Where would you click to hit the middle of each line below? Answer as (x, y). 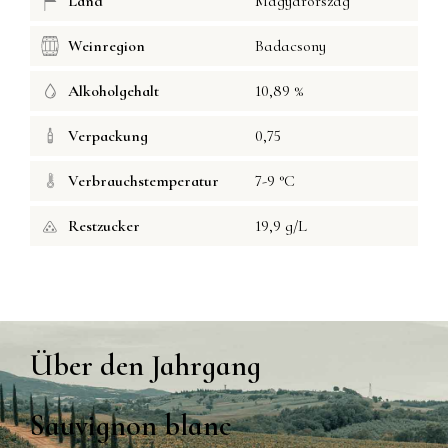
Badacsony (290, 46)
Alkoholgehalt (113, 91)
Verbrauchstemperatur (143, 181)
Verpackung (108, 136)
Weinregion (106, 46)
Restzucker (104, 226)
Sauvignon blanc (131, 426)
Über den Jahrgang (145, 366)
